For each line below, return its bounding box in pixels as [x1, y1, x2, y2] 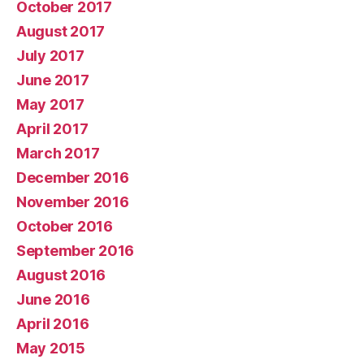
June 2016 [16, 290, 90, 308]
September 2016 [16, 241, 135, 259]
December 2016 [16, 168, 129, 186]
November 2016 [16, 193, 129, 210]
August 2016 [16, 266, 106, 284]
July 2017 [16, 46, 84, 64]
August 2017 [16, 22, 106, 40]
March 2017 [16, 144, 100, 162]
